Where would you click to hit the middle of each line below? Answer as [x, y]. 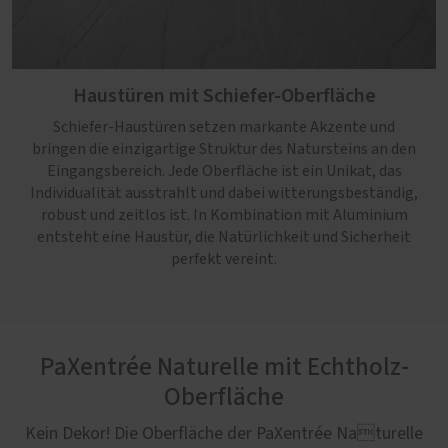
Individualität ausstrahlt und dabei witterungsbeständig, [224, 193]
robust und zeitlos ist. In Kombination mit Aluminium [224, 215]
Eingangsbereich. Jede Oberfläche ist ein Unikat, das [224, 171]
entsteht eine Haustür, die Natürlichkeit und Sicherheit [224, 237]
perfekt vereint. [224, 259]
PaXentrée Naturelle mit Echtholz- [224, 367]
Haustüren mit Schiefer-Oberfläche [224, 96]
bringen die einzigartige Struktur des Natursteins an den [224, 149]
